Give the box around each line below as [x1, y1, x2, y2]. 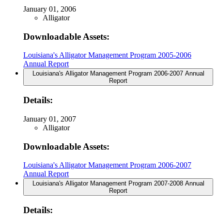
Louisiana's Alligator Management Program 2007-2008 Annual [32, 180, 204, 187]
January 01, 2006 [23, 4, 76, 13]
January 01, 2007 [23, 114, 76, 123]
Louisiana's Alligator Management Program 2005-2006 [23, 51, 191, 60]
